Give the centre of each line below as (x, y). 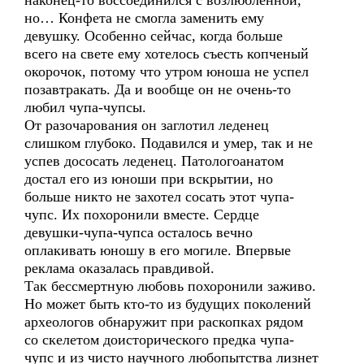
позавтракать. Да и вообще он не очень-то (158, 89)
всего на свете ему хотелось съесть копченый (167, 54)
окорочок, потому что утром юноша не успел (167, 71)
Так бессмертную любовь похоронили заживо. (170, 286)
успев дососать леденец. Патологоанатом (154, 161)
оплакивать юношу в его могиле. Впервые (158, 250)
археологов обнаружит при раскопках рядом (164, 322)
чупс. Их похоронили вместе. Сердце (142, 214)
